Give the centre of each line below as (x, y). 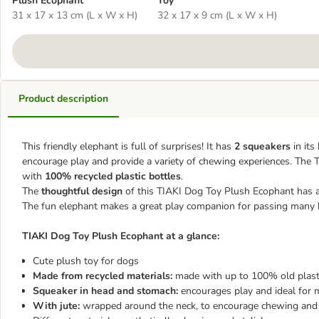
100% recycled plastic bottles (113, 176)
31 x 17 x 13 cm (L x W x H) (75, 15)
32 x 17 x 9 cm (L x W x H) (217, 15)
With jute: (58, 306)
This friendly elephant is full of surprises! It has (128, 146)
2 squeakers (262, 146)
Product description (63, 99)
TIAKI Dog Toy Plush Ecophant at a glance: (121, 236)
